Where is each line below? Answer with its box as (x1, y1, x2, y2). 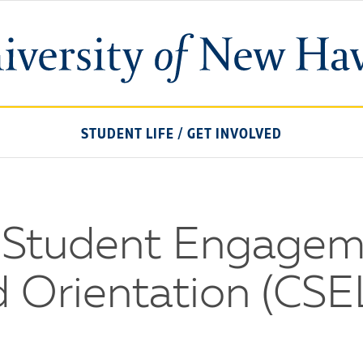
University (181, 35, 248, 49)
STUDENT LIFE (81, 127, 174, 142)
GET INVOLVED (187, 127, 282, 142)
